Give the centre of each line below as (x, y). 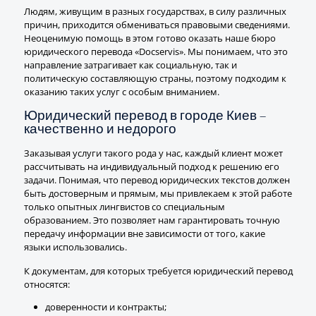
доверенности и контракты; (105, 307)
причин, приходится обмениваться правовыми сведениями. (157, 25)
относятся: (47, 284)
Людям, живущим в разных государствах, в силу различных (155, 11)
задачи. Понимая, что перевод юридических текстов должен (157, 180)
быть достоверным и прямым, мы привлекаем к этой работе (158, 193)
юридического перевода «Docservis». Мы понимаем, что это (156, 51)
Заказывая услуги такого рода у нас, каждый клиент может (153, 153)
